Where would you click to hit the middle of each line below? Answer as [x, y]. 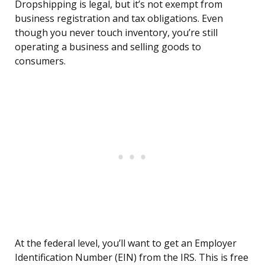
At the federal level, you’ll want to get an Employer [126, 243]
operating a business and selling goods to [108, 47]
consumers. [40, 61]
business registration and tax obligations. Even [119, 19]
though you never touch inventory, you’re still [116, 33]
